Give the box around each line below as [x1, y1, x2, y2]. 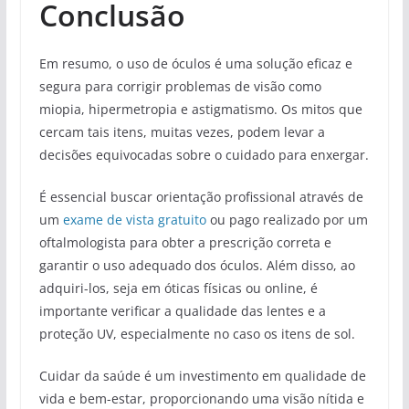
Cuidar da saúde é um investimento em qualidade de [38, 366, 366, 384]
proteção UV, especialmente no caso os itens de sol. [38, 324, 355, 342]
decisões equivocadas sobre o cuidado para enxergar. [38, 145, 369, 163]
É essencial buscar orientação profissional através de [38, 187, 363, 205]
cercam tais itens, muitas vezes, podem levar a [38, 122, 325, 141]
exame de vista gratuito [62, 210, 206, 228]
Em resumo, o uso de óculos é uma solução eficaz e [38, 54, 352, 72]
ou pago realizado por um [205, 210, 368, 228]
